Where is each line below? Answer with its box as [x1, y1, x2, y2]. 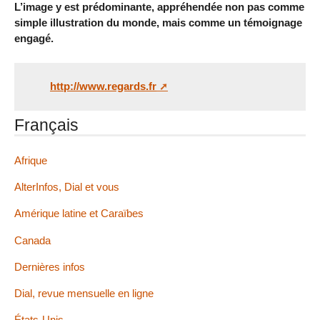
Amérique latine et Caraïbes [14, 207, 144, 220]
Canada [14, 234, 51, 246]
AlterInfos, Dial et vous [14, 181, 119, 194]
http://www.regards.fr [50, 80, 156, 93]
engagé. [14, 31, 54, 44]
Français [14, 116, 79, 135]
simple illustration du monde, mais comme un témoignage [14, 16, 302, 29]
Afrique [14, 154, 47, 167]
